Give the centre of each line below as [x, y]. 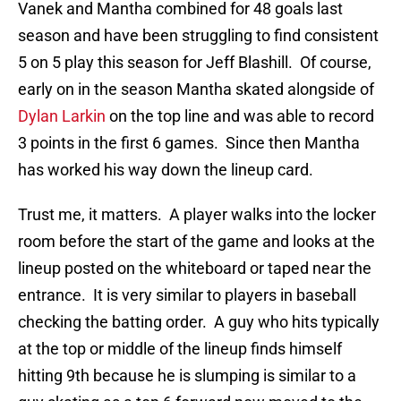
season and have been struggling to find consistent [198, 36]
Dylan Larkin [62, 116]
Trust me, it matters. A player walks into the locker [197, 215]
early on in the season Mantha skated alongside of [196, 90]
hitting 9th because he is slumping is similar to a [187, 376]
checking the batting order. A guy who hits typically [199, 322]
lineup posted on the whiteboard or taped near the [195, 269]
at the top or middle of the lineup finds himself [180, 349]
